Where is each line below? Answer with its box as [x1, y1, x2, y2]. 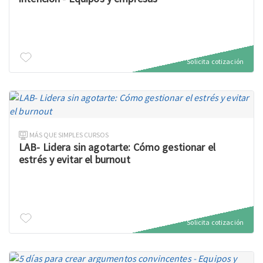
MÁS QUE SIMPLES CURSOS [29, 130, 109, 139]
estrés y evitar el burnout [19, 153, 130, 166]
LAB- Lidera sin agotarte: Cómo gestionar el [19, 140, 216, 154]
